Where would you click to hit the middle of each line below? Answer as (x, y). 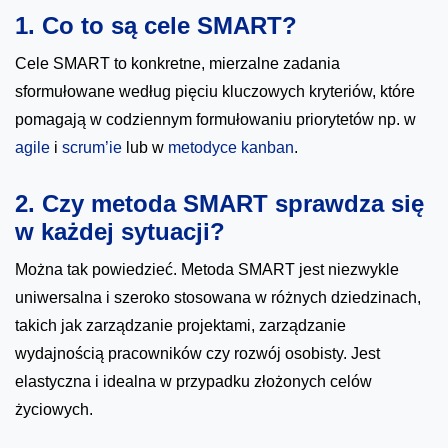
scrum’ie (94, 148)
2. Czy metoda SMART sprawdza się (219, 204)
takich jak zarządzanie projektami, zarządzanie (180, 326)
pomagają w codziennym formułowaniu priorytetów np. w (215, 120)
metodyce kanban (229, 148)
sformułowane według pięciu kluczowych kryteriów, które (215, 92)
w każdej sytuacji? (120, 232)
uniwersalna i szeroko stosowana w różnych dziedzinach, (218, 298)
